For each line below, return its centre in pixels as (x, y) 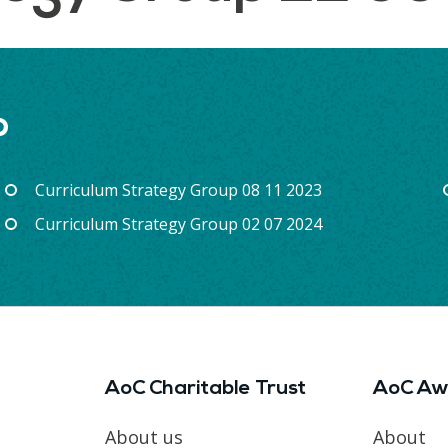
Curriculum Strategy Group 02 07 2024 (178, 223)
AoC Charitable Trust (205, 388)
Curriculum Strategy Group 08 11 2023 (178, 189)
